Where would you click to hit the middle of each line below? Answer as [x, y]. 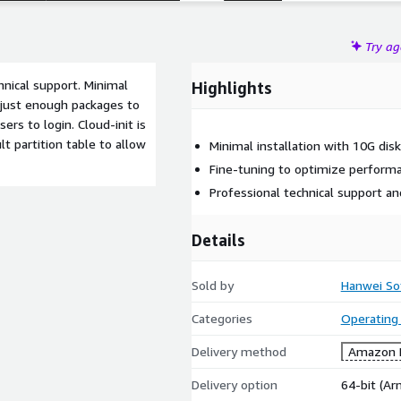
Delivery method [239, 351]
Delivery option [235, 384]
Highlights [232, 88]
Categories [222, 318]
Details [218, 240]
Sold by [213, 285]
